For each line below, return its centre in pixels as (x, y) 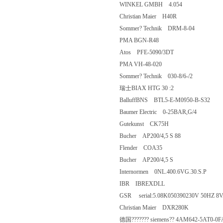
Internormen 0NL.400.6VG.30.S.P (169, 172)
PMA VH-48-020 (150, 64)
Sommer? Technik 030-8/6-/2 (162, 76)
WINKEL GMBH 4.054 (157, 4)
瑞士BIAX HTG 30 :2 (156, 88)
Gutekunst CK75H (150, 124)
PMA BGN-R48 (148, 40)
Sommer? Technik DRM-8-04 (163, 28)
